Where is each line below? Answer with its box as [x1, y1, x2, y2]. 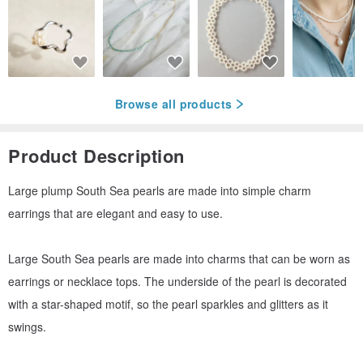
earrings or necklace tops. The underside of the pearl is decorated [8, 272, 347, 289]
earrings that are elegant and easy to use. [8, 204, 223, 221]
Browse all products [115, 96, 233, 113]
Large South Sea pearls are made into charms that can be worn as [8, 250, 350, 267]
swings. [8, 318, 46, 335]
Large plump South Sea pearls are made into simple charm [8, 181, 311, 199]
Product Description [8, 142, 185, 169]
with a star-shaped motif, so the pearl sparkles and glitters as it [8, 295, 328, 312]
